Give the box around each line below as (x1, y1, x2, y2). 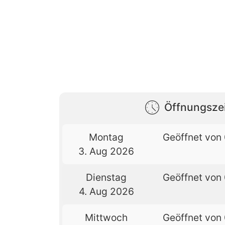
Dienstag (86, 171, 127, 183)
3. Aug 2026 (78, 145, 135, 157)
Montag (89, 131, 124, 143)
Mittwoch (85, 211, 128, 223)
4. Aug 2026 (78, 185, 134, 197)
